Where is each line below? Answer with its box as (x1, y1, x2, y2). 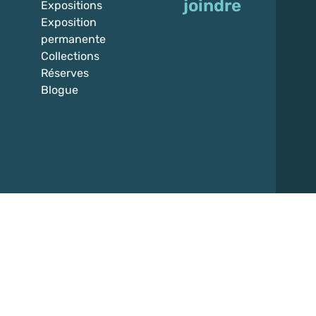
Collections (41, 49, 99, 63)
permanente (41, 32, 106, 47)
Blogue (41, 83, 78, 97)
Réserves (41, 66, 89, 80)
